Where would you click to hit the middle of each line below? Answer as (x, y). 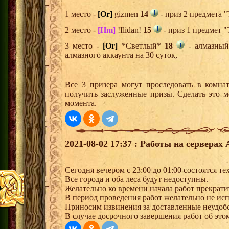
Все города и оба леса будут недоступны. (138, 179)
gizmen (126, 14)
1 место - (81, 14)
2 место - (81, 30)
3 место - (84, 46)
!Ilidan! (129, 30)
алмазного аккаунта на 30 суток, (121, 55)
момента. (81, 103)
